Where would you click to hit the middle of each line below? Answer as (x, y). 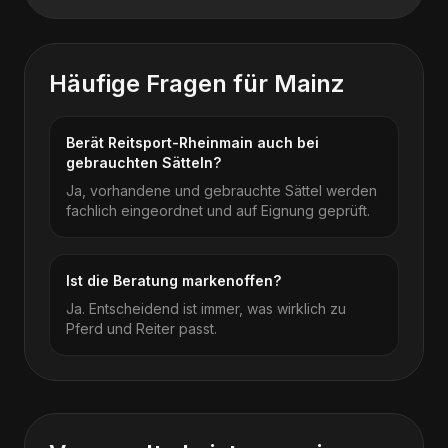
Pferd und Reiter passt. (141, 328)
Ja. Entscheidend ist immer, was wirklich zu (206, 308)
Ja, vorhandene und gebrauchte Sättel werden (221, 190)
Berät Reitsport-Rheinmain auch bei (192, 142)
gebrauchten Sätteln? (143, 162)
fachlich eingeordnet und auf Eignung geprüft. (218, 210)
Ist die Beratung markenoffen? (173, 280)
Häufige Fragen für (161, 83)
